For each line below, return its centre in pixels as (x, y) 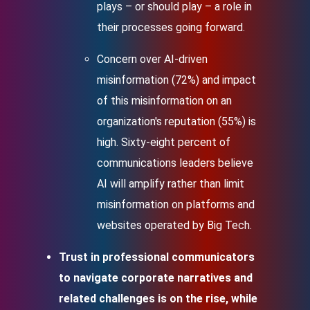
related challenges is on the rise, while (158, 299)
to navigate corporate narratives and (156, 278)
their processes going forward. (171, 27)
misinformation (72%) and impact (176, 80)
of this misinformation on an (164, 101)
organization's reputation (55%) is (176, 121)
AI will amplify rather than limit (171, 184)
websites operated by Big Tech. (174, 225)
